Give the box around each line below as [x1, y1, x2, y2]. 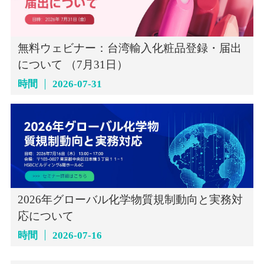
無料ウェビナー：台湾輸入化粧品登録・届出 [17, 42, 242, 55]
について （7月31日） [17, 58, 128, 71]
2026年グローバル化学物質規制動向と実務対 [17, 193, 243, 206]
